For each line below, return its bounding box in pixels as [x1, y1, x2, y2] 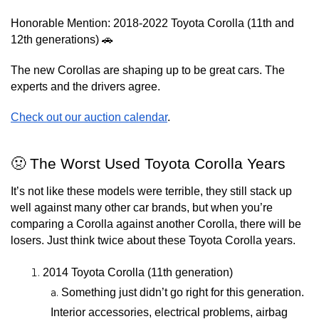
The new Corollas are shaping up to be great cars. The [11, 64, 285, 76]
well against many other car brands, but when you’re [11, 202, 273, 214]
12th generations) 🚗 [11, 33, 113, 46]
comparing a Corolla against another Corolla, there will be [11, 218, 301, 230]
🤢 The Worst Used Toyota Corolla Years [11, 155, 286, 172]
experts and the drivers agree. [11, 80, 160, 93]
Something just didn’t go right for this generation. [61, 286, 304, 298]
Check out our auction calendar [11, 111, 167, 123]
